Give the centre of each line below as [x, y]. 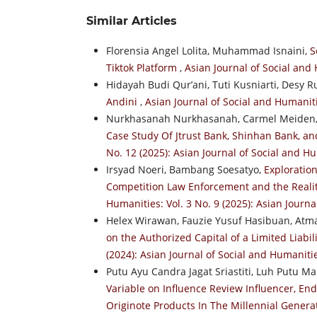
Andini [123, 101]
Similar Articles [132, 21]
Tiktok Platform [143, 67]
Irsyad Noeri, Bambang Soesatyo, [185, 169]
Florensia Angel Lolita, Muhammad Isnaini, [208, 50]
